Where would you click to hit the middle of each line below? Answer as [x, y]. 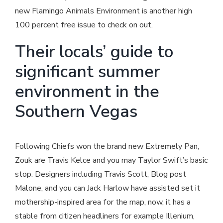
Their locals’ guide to [94, 52]
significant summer [87, 71]
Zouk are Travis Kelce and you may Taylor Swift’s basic [111, 161]
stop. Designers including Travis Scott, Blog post [101, 174]
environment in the [87, 91]
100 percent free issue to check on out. [84, 25]
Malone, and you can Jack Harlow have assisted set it [108, 188]
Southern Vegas [76, 111]
